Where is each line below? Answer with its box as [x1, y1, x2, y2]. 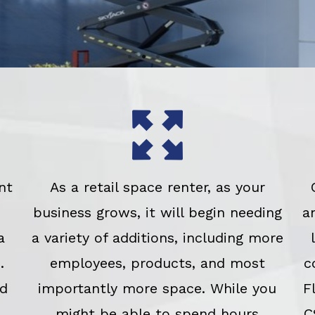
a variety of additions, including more [31, 229, 283, 246]
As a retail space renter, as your [49, 178, 265, 195]
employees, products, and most [49, 254, 265, 271]
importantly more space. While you [38, 279, 277, 297]
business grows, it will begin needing [32, 203, 282, 221]
